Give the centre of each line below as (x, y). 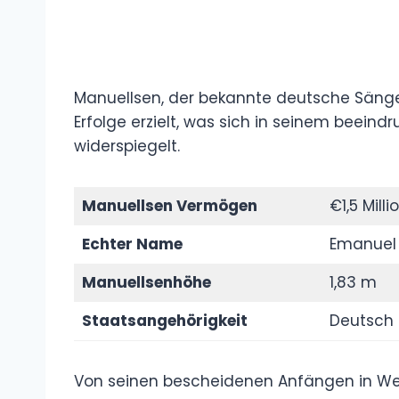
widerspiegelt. (127, 147)
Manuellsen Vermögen (169, 206)
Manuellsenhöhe (146, 283)
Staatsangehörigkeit (164, 321)
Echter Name (132, 244)
